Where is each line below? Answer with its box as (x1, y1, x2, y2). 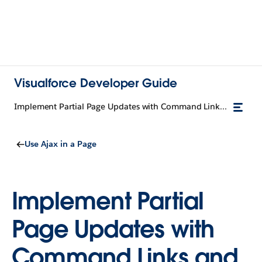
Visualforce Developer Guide (14, 75, 177, 91)
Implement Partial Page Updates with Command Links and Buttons (220, 101, 227, 112)
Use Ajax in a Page (25, 139, 96, 149)
